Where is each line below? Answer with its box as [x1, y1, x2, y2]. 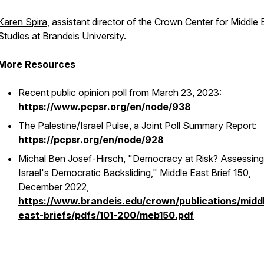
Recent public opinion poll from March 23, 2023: [18, 87, 222, 98]
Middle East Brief [157, 167, 231, 179]
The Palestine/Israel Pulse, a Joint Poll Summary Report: [18, 120, 257, 131]
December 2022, [18, 181, 89, 193]
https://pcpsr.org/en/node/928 [18, 134, 164, 146]
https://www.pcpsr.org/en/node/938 [18, 101, 191, 113]
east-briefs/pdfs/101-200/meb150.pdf [18, 209, 194, 221]
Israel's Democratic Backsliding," [18, 167, 157, 179]
